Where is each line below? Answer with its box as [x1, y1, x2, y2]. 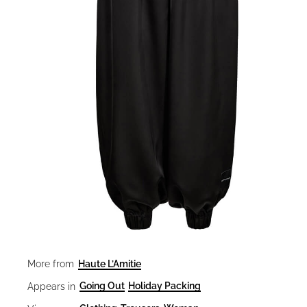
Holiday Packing [128, 280, 201, 291]
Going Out [79, 280, 125, 291]
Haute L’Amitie [77, 258, 141, 269]
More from [27, 258, 74, 270]
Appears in [27, 281, 75, 293]
